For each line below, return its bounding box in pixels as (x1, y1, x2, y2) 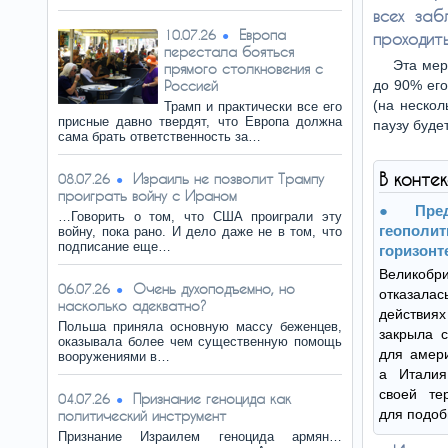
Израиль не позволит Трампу (133, 170, 324, 187)
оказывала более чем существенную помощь (58, 334, 342, 349)
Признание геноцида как (133, 390, 291, 407)
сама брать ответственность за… (58, 129, 261, 144)
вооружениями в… (58, 349, 170, 364)
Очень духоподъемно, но (133, 280, 295, 297)
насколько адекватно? (58, 297, 207, 314)
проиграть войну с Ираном (58, 187, 237, 204)
